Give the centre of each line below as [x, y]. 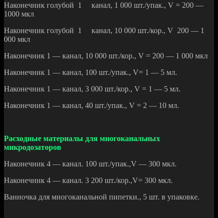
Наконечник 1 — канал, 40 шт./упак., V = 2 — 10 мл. [91, 106]
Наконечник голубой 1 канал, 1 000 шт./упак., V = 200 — [104, 5]
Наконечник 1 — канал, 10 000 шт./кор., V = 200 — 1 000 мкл [106, 56]
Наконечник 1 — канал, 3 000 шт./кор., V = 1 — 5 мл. [92, 89]
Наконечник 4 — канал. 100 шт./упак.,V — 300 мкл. [90, 164]
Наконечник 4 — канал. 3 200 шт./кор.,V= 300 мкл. [88, 181]
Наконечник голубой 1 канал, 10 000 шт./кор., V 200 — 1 [104, 31]
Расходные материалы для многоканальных [82, 139]
